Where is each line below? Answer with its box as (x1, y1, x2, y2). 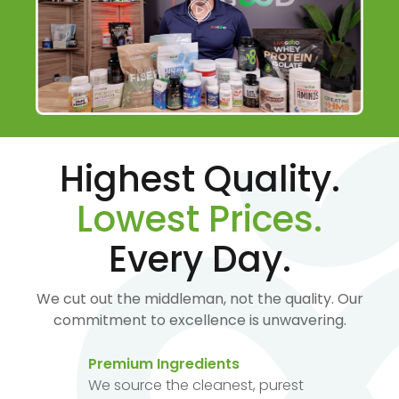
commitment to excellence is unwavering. (53, 309, 346, 330)
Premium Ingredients (88, 353, 240, 374)
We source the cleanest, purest (88, 374, 304, 395)
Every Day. (108, 233, 291, 284)
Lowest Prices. (77, 193, 322, 244)
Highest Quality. (59, 153, 340, 204)
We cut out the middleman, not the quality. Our (36, 288, 363, 309)
